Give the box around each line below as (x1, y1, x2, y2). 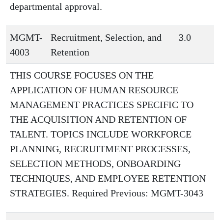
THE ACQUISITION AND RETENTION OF (10, 114, 187, 125)
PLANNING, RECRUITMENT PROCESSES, (10, 143, 191, 154)
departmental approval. (10, 1, 102, 12)
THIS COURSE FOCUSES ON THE (10, 70, 154, 81)
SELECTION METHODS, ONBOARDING (10, 158, 181, 169)
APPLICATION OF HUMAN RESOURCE (10, 84, 178, 95)
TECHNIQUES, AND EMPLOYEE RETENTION (10, 173, 206, 184)
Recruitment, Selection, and (51, 32, 162, 43)
